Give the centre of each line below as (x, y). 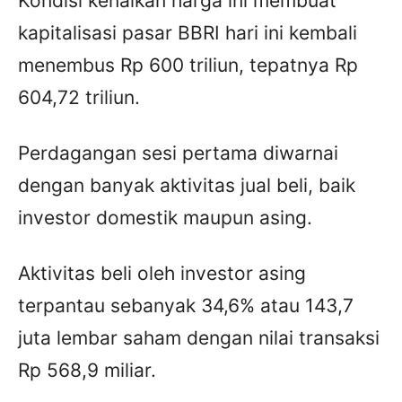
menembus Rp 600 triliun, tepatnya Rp (188, 66)
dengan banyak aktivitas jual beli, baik (187, 186)
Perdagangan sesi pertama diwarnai (178, 153)
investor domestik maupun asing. (165, 218)
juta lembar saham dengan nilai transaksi (199, 338)
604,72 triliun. (79, 98)
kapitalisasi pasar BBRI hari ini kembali (188, 33)
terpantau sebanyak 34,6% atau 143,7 (186, 306)
